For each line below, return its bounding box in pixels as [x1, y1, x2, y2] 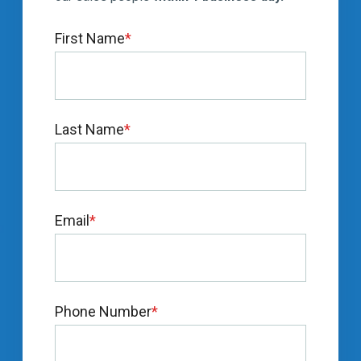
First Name [55, 29, 126, 47]
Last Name [55, 120, 125, 138]
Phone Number [55, 302, 152, 320]
